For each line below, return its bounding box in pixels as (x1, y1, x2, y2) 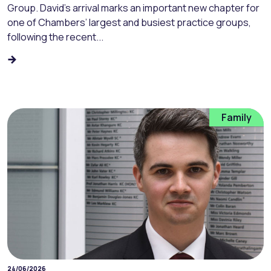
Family (221, 111, 252, 125)
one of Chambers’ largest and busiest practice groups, (7, 16, 251, 30)
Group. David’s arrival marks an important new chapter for (7, 1, 260, 15)
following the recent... (7, 30, 103, 44)
